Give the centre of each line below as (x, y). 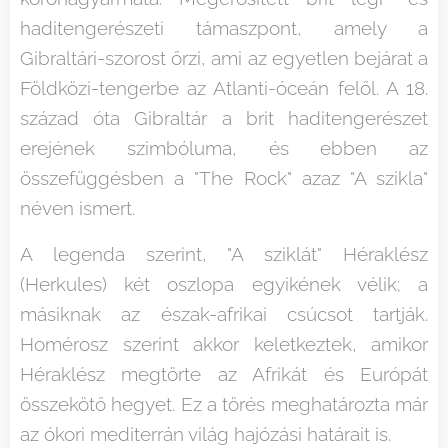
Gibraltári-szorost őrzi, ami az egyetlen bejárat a (224, 57)
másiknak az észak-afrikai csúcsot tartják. (224, 313)
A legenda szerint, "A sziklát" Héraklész (224, 253)
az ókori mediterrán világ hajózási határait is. (205, 433)
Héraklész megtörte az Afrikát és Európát (224, 373)
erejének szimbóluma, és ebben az (224, 147)
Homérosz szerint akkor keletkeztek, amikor (224, 343)
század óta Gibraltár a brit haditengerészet (224, 117)
